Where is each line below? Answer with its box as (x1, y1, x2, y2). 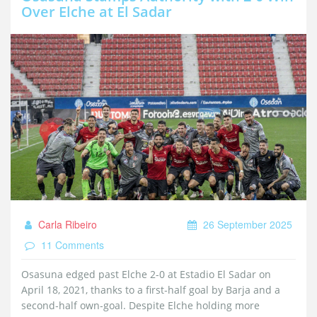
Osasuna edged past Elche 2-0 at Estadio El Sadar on (21, 267, 271, 282)
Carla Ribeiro (35, 217, 97, 232)
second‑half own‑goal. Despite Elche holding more (21, 299, 260, 313)
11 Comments (38, 238, 104, 253)
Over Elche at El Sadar (21, 2, 172, 21)
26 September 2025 (200, 217, 292, 232)
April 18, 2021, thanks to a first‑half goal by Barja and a (21, 283, 280, 297)
